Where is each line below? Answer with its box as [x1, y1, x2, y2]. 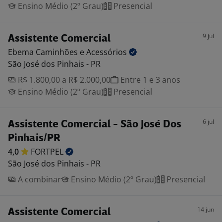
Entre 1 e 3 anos [118, 74, 180, 85]
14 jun [197, 205, 214, 214]
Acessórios [86, 47, 129, 57]
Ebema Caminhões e [8, 47, 86, 57]
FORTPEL [31, 146, 65, 157]
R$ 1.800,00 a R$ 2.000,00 [16, 74, 111, 85]
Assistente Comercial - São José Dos [8, 119, 181, 130]
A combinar [16, 174, 61, 185]
